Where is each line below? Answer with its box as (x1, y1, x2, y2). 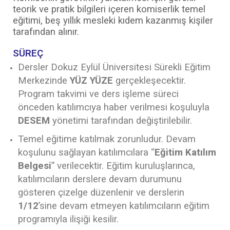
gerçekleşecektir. (116, 74, 186, 86)
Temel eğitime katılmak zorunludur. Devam (18, 133, 196, 145)
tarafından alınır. (13, 26, 79, 37)
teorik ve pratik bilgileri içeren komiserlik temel (13, 3, 205, 15)
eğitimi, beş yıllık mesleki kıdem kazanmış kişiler (13, 14, 213, 26)
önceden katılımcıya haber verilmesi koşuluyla (18, 101, 209, 113)
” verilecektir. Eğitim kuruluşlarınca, (51, 160, 195, 171)
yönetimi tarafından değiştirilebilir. (50, 114, 192, 126)
